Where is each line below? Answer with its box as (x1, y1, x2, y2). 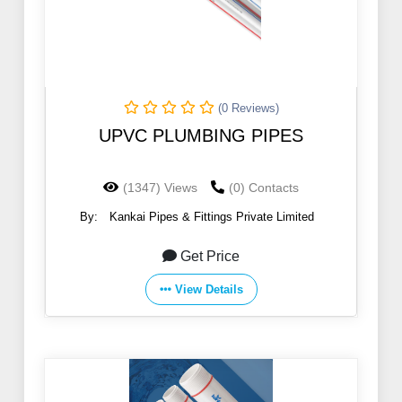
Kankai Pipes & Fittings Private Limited (109, 210, 314, 224)
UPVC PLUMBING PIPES (99, 126, 303, 146)
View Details (174, 283, 243, 297)
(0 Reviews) (217, 101, 279, 116)
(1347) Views (123, 180, 197, 196)
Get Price (180, 249, 240, 265)
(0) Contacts (229, 180, 299, 196)
